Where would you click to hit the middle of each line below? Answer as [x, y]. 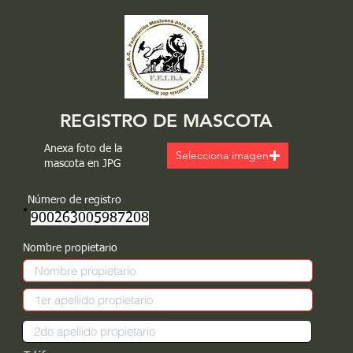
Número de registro [74, 200]
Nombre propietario [70, 248]
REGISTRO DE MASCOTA [166, 121]
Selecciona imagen [222, 155]
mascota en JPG [82, 164]
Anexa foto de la [83, 149]
